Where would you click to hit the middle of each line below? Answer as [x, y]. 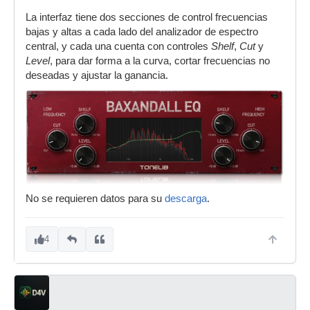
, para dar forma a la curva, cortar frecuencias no [160, 61]
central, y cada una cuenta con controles [118, 47]
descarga [186, 199]
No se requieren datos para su [95, 199]
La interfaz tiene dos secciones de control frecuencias [147, 18]
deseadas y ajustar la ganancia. [97, 76]
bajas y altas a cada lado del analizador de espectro [142, 32]
